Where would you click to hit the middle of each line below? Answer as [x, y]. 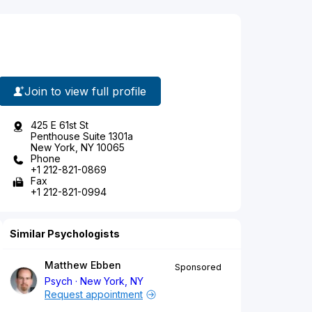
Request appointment [94, 295]
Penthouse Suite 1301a [82, 136]
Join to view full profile [85, 91]
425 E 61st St [60, 125]
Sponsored [198, 267]
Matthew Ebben [83, 265]
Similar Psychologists [65, 234]
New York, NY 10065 [78, 148]
